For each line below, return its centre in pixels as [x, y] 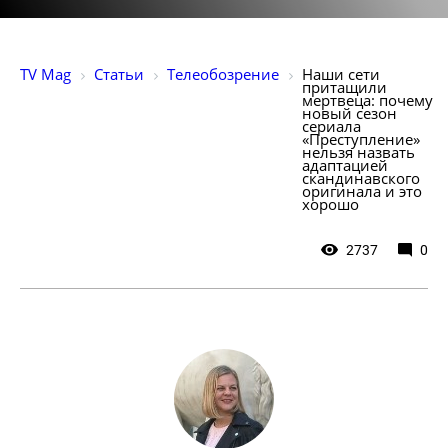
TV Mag [45, 74]
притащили [346, 87]
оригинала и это [364, 191]
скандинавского [363, 178]
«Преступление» [363, 139]
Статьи [119, 74]
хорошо [332, 204]
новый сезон [351, 113]
